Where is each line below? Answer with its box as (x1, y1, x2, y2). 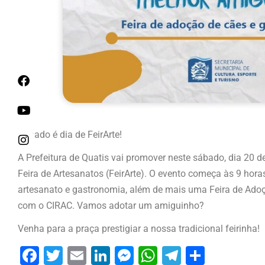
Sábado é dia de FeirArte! (18, 129, 122, 140)
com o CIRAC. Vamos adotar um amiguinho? (18, 200, 204, 211)
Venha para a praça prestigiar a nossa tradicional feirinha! (18, 223, 260, 234)
